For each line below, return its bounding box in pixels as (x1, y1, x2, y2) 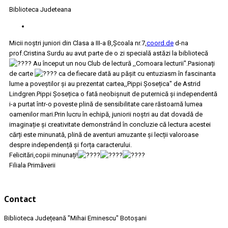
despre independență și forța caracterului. (9, 141, 132, 149)
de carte (9, 70, 35, 78)
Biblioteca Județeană (4, 214, 68, 222)
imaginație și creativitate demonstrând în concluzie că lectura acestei (9, 121, 211, 129)
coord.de (147, 39, 174, 47)
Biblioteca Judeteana (9, 6, 71, 14)
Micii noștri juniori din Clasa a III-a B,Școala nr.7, (9, 39, 147, 47)
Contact (4, 194, 36, 205)
